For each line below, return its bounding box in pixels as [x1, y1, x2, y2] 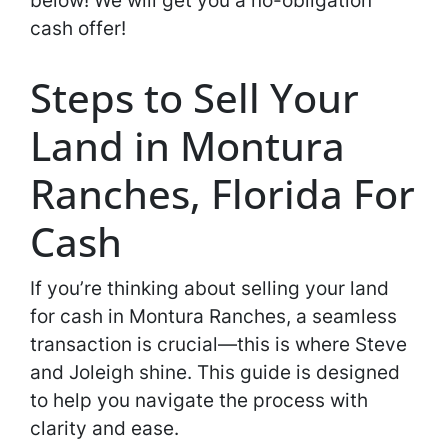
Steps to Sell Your [30, 70, 359, 125]
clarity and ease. [30, 416, 179, 440]
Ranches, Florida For [30, 166, 415, 221]
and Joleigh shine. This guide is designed [30, 360, 400, 384]
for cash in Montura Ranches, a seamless [30, 304, 397, 328]
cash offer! [30, 16, 126, 40]
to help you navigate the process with [30, 388, 368, 412]
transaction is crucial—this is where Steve [30, 332, 407, 356]
